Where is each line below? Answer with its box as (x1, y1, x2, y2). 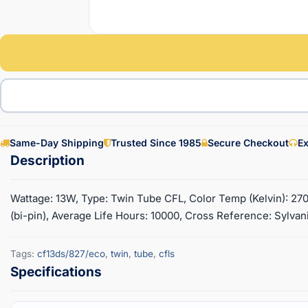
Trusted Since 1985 (111, 136, 201, 148)
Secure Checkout (208, 136, 289, 148)
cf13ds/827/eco (37, 247, 105, 259)
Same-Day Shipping (10, 136, 104, 148)
